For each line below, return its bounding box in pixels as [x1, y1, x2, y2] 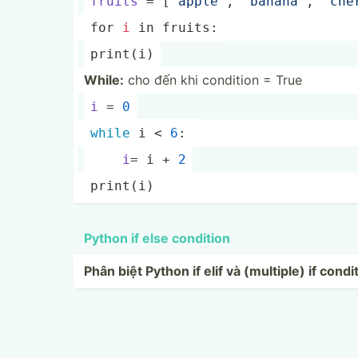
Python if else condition [84, 230, 230, 246]
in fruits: [130, 20, 218, 35]
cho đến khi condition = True [124, 72, 302, 88]
